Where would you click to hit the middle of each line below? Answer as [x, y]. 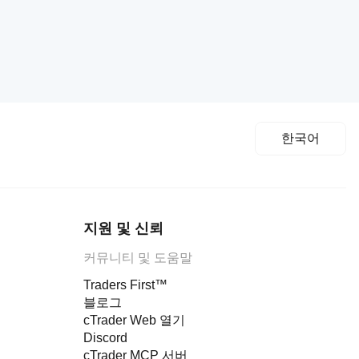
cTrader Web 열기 [134, 320]
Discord [105, 338]
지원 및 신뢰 [123, 228]
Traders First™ [125, 285]
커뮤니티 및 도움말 [138, 258]
